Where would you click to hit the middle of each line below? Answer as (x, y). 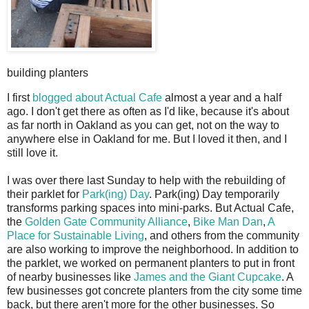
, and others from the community (222, 236)
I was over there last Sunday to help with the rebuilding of (146, 181)
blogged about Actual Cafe (97, 98)
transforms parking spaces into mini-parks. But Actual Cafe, (150, 208)
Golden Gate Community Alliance (106, 222)
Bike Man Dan (228, 222)
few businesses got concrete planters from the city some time (154, 291)
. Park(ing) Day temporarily (214, 195)
